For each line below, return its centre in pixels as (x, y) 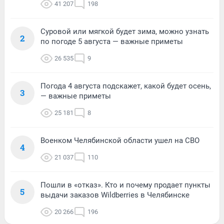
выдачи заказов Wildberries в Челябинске (115, 195)
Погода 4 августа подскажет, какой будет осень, (126, 86)
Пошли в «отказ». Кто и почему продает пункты (125, 185)
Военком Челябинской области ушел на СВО (120, 140)
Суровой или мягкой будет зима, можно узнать (125, 31)
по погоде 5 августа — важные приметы (112, 41)
